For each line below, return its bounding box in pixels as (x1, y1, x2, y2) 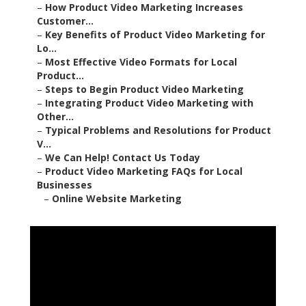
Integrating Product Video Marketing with (45, 96, 253, 110)
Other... (37, 110, 74, 124)
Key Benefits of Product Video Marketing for (45, 28, 265, 42)
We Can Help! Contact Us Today (45, 151, 200, 165)
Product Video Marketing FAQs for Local (45, 165, 242, 178)
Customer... (37, 14, 94, 28)
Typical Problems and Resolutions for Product (45, 124, 271, 137)
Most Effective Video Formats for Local (45, 55, 237, 69)
